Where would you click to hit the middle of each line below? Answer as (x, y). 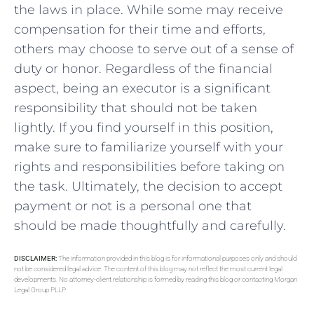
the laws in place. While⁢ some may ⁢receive (149, 10)
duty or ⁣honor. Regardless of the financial (143, 69)
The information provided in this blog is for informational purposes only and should (177, 258)
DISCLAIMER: (35, 258)
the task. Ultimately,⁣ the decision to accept (148, 187)
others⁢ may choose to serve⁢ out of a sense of (154, 49)
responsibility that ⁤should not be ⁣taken (136, 108)
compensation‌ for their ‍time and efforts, (140, 30)
